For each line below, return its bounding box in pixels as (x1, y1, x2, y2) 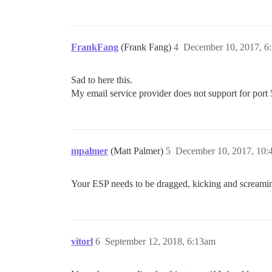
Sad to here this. (71, 75, 132, 85)
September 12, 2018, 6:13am (105, 236, 216, 246)
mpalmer (71, 146, 108, 156)
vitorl (71, 236, 93, 246)
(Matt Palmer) (110, 146, 166, 156)
